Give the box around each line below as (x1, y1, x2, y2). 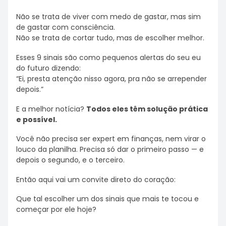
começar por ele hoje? (16, 204, 96, 215)
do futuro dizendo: (16, 63, 81, 73)
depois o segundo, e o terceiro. (16, 155, 125, 165)
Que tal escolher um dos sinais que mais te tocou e (16, 194, 199, 204)
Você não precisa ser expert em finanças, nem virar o (16, 134, 206, 144)
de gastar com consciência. (16, 22, 115, 33)
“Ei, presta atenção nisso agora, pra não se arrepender (16, 73, 207, 84)
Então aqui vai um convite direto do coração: (16, 174, 176, 185)
